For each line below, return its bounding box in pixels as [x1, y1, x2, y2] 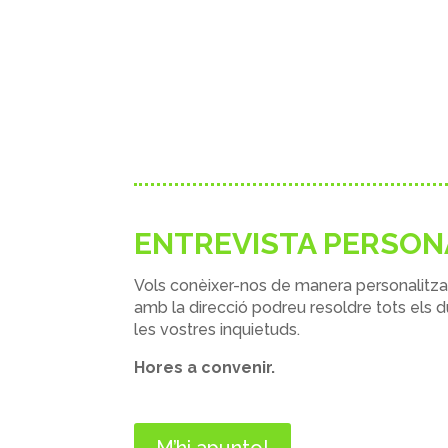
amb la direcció [134, 298, 249, 318]
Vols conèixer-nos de [134, 276, 296, 296]
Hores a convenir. [134, 358, 276, 378]
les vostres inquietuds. [134, 320, 305, 340]
